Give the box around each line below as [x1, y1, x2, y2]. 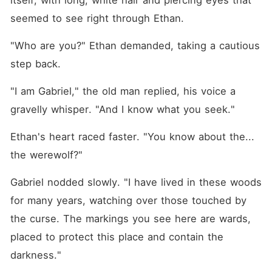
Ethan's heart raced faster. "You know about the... [10, 131, 254, 143]
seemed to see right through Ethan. [10, 12, 184, 24]
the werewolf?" [10, 149, 83, 161]
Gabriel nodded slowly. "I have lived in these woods [10, 176, 262, 188]
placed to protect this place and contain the [10, 231, 223, 243]
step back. [10, 58, 61, 70]
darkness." [10, 249, 61, 261]
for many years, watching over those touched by [10, 194, 246, 206]
